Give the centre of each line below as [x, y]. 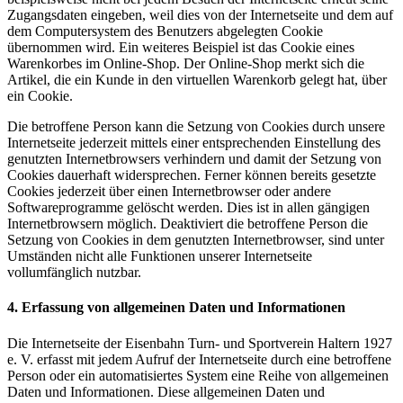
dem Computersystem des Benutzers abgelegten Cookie [165, 31]
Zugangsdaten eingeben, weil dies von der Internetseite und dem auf [200, 14]
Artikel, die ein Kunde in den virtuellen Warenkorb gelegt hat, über [197, 79]
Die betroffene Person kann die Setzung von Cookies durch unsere [196, 126]
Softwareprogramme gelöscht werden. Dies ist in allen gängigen [188, 207]
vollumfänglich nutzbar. [74, 272]
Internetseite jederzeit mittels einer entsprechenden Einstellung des [194, 142]
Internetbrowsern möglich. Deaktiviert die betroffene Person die [188, 223]
